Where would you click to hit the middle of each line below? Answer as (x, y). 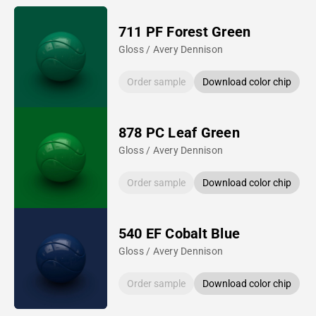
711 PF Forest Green (184, 31)
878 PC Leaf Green (179, 132)
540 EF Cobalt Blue (179, 233)
